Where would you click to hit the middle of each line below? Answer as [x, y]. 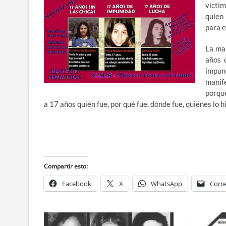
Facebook [77, 184]
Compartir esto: [66, 166]
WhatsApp [166, 184]
